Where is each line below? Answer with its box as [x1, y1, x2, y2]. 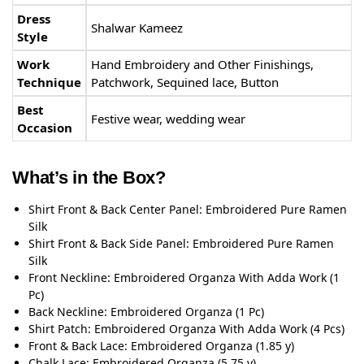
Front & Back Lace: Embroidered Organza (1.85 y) [28, 338, 294, 354]
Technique [17, 74, 81, 90]
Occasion [17, 119, 72, 136]
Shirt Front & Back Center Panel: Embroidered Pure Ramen [28, 201, 347, 218]
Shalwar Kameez [91, 19, 183, 36]
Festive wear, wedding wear [91, 110, 245, 127]
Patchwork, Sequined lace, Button [91, 74, 279, 90]
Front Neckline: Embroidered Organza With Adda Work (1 [28, 270, 340, 286]
